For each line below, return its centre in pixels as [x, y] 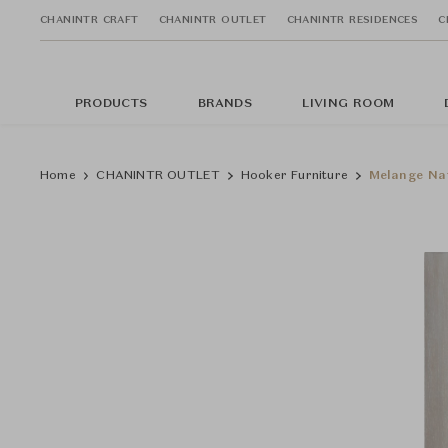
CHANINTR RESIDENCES [352, 19]
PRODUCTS [111, 104]
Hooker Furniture [294, 176]
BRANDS [224, 104]
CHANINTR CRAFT [89, 19]
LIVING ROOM [348, 104]
